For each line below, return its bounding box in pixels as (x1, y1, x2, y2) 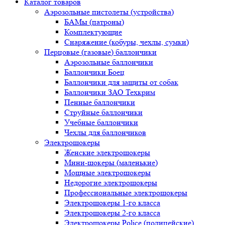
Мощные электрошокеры (64, 168, 151, 178)
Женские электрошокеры (64, 148, 150, 158)
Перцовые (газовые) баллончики (44, 47, 157, 57)
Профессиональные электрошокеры (64, 188, 187, 198)
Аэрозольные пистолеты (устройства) (44, 7, 174, 17)
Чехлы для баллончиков (64, 128, 146, 138)
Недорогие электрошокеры (64, 178, 157, 188)
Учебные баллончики (64, 118, 138, 128)
